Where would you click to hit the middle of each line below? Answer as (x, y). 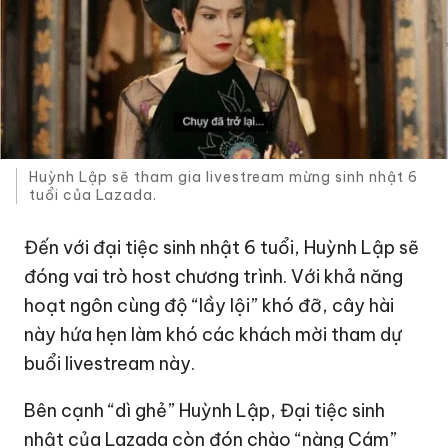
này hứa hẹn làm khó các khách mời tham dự (213, 334)
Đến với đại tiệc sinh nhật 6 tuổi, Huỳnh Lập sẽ (222, 247)
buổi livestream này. (110, 363)
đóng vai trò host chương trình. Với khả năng (214, 276)
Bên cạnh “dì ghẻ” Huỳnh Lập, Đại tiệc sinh (205, 410)
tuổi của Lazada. (93, 195)
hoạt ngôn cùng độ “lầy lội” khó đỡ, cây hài (209, 305)
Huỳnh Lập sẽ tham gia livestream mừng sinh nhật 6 (224, 177)
